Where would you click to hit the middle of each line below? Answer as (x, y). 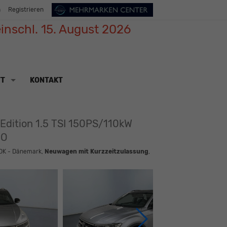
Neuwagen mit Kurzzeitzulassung (96, 152)
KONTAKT (46, 80)
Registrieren (26, 10)
